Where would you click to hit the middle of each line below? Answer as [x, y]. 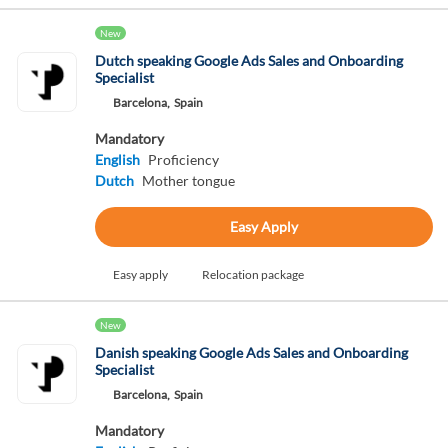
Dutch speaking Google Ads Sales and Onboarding [248, 60]
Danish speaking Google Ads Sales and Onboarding [251, 352]
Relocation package [252, 274]
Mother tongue [188, 180]
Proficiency [183, 159]
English [117, 159]
